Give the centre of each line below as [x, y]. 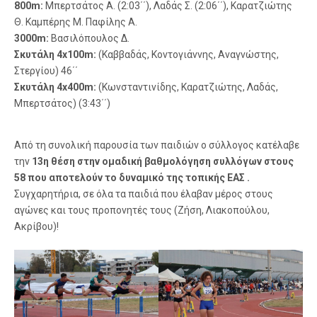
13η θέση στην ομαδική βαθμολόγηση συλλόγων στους [163, 161]
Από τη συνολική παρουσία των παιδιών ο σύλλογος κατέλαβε [157, 145]
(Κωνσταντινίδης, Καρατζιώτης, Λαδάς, [187, 87]
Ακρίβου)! [36, 226]
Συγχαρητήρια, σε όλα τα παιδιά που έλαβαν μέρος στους [144, 194]
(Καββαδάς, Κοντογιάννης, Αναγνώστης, [188, 54]
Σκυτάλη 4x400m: [55, 87]
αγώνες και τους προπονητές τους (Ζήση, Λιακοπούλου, [142, 210]
